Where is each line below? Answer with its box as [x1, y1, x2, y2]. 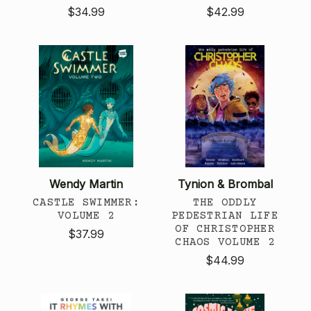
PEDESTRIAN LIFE [171, 209, 278, 222]
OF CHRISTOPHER [175, 222, 275, 235]
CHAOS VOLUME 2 [175, 235, 275, 249]
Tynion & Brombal [177, 176, 273, 191]
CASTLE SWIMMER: [33, 196, 140, 209]
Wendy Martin [49, 176, 123, 191]
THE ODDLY [192, 196, 258, 209]
